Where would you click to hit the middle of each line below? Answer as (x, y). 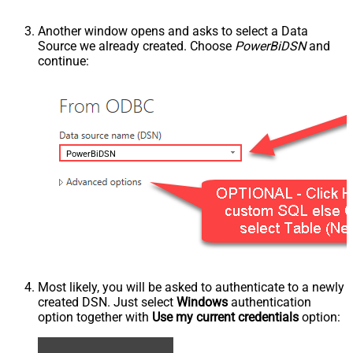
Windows (202, 303)
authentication (269, 303)
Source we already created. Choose (136, 46)
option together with (95, 318)
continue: (63, 61)
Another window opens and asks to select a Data (173, 32)
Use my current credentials (225, 318)
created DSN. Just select (107, 303)
